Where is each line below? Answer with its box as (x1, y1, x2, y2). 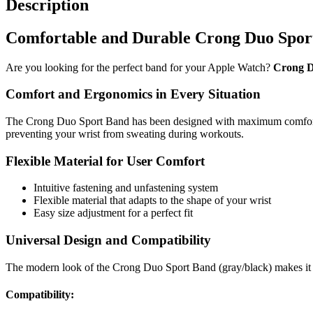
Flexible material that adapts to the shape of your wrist (34, 194, 271, 207)
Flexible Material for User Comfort (6, 153, 205, 168)
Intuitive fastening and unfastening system (34, 182, 218, 194)
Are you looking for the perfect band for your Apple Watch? (6, 61, 273, 73)
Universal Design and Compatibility (6, 233, 211, 248)
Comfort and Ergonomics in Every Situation (6, 87, 261, 102)
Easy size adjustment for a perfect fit (34, 207, 193, 219)
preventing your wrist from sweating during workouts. (6, 128, 244, 140)
